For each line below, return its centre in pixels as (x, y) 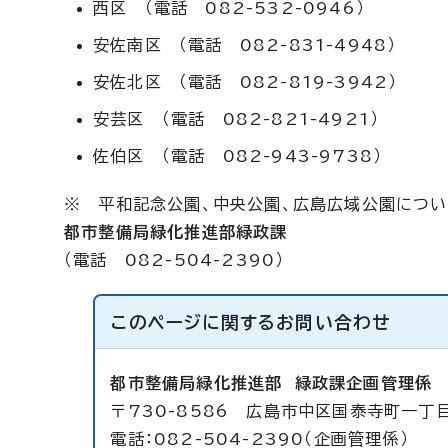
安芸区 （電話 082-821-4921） (236, 119)
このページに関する (194, 322)
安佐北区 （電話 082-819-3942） (245, 82)
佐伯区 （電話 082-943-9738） (238, 156)
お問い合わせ (333, 322)
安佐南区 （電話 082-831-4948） (245, 45)
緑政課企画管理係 (363, 383)
